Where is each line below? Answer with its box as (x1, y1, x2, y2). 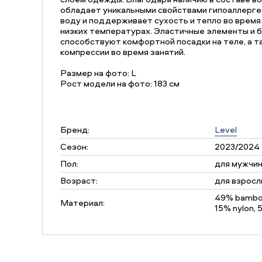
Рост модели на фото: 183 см (60, 77, 180, 89)
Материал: (60, 196, 105, 209)
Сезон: (60, 140, 88, 153)
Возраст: (60, 174, 98, 187)
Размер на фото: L (60, 67, 136, 79)
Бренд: (60, 123, 89, 136)
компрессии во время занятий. (60, 46, 185, 58)
